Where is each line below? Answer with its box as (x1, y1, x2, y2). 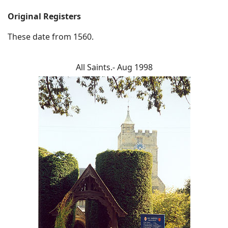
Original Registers (8, 11, 81, 22)
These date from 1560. (8, 31, 94, 43)
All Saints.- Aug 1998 (75, 62, 153, 73)
